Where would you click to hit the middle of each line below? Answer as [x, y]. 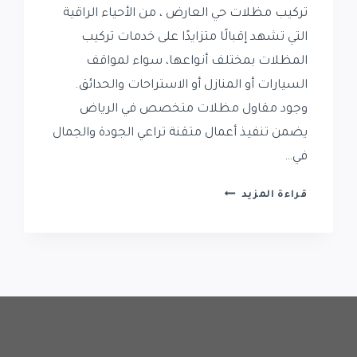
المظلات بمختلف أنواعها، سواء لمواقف [196, 62]
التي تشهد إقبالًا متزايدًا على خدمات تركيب [194, 38]
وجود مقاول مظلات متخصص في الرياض [193, 110]
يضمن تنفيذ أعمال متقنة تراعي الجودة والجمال [180, 134]
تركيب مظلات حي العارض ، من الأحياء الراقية [185, 14]
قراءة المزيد [274, 196]
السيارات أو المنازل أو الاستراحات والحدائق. [191, 86]
